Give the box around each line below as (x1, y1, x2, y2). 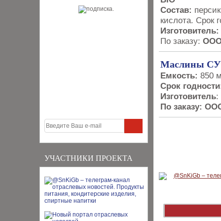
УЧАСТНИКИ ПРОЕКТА (44, 154, 133, 162)
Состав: (160, 5, 192, 15)
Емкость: (160, 71, 198, 80)
